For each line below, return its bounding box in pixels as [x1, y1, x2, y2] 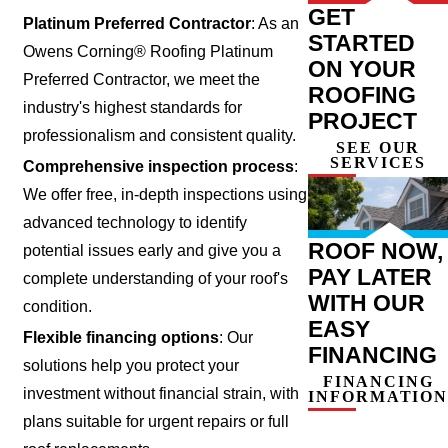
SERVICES [330, 153, 427, 171]
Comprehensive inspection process [23, 158, 295, 176]
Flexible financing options [23, 329, 220, 347]
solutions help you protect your [23, 357, 240, 375]
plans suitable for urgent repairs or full [23, 413, 290, 431]
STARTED [308, 29, 416, 56]
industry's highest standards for [23, 99, 243, 117]
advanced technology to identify [23, 214, 248, 232]
